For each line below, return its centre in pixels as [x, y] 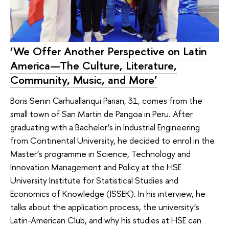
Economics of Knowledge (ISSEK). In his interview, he [108, 193]
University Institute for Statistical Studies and [94, 180]
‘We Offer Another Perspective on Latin [109, 51]
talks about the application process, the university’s [105, 207]
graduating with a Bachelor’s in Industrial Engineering [105, 127]
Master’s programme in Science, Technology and [100, 153]
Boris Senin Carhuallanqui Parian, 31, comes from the [106, 100]
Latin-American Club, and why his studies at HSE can [106, 220]
